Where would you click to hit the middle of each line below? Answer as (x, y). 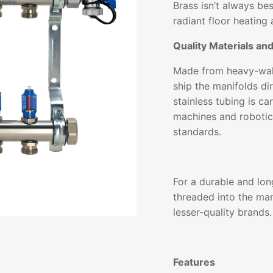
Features (194, 262)
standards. (197, 132)
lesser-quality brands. (222, 212)
